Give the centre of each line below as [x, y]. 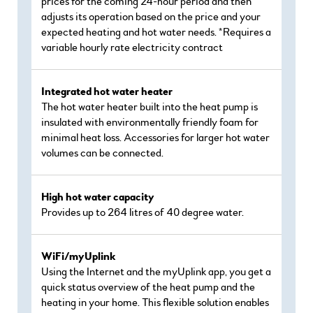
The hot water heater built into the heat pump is [150, 107]
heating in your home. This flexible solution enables [155, 303]
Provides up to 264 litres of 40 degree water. [143, 212]
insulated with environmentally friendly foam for [150, 122]
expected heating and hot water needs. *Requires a [156, 32]
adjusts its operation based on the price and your [151, 17]
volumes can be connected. [102, 153]
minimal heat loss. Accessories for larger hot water [155, 138]
